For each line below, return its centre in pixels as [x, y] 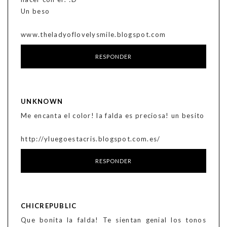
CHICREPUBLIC [49, 205]
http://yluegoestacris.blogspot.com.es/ [91, 139]
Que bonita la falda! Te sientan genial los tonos [113, 220]
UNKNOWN [42, 101]
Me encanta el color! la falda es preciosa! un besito [113, 115]
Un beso [35, 11]
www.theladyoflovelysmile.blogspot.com [93, 34]
